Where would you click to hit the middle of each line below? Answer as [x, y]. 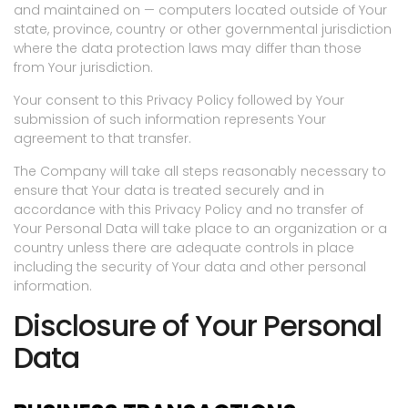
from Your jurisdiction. [83, 68]
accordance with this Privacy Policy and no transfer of [189, 210]
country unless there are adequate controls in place [184, 248]
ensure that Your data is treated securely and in [169, 191]
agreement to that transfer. [102, 139]
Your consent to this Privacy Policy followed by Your [179, 101]
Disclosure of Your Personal [198, 326]
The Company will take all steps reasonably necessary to [200, 172]
